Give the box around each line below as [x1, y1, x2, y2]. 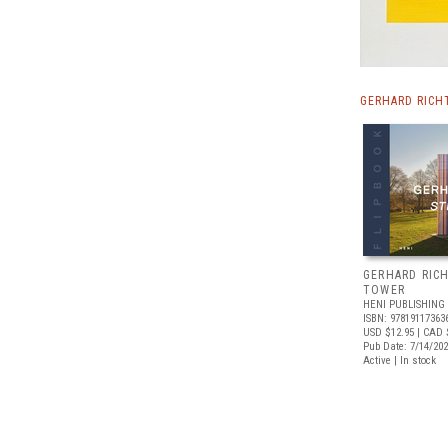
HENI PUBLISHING [363, 298, 445, 311]
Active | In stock [363, 354, 436, 367]
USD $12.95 [363, 326, 414, 339]
